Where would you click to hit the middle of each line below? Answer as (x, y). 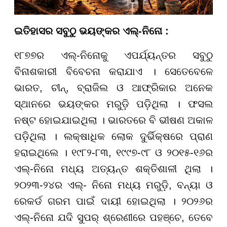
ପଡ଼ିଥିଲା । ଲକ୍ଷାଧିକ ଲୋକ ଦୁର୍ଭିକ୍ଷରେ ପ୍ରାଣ (113, 137)
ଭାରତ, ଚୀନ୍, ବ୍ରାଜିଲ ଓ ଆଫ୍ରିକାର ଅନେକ (113, 88)
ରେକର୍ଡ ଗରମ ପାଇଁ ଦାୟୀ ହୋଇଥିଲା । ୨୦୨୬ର (113, 201)
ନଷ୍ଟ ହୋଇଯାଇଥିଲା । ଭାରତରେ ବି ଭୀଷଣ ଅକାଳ (113, 120)
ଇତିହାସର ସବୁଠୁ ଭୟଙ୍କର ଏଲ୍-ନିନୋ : (91, 31)
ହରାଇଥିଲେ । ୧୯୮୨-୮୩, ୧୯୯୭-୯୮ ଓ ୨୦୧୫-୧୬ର (113, 153)
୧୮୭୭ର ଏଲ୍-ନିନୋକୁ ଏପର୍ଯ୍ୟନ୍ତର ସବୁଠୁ (113, 55)
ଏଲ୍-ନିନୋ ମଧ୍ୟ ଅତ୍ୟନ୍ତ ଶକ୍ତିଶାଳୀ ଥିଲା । (113, 169)
